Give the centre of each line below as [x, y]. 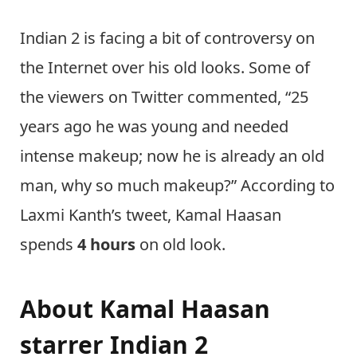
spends [49, 244]
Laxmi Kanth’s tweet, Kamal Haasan [151, 214]
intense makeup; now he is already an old [172, 155]
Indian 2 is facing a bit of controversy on [167, 37]
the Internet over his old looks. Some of [165, 67]
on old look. [180, 244]
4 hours [106, 244]
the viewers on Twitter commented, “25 [164, 96]
